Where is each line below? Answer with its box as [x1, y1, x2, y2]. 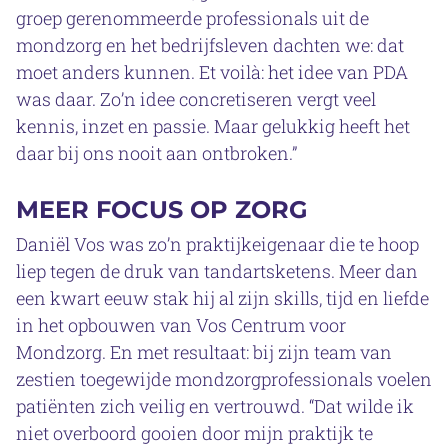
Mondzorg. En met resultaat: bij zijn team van [16, 339, 392, 364]
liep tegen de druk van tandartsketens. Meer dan [16, 258, 418, 283]
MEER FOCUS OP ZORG [16, 194, 308, 224]
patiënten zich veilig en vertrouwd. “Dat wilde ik [16, 393, 414, 418]
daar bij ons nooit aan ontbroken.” [16, 140, 297, 165]
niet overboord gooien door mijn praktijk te [16, 420, 373, 445]
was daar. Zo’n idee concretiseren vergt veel [16, 86, 376, 111]
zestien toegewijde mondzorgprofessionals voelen [16, 366, 432, 391]
